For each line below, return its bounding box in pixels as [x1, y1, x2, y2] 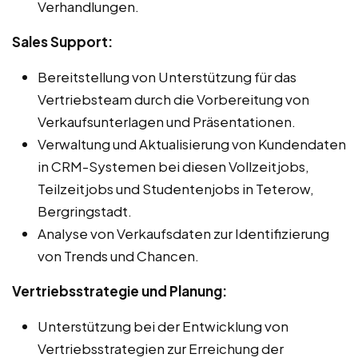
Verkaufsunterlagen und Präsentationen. [38, 112, 296, 130]
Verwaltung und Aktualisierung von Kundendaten [38, 134, 346, 153]
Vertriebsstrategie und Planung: [12, 281, 227, 300]
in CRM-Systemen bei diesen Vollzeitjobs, [38, 157, 309, 175]
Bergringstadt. [38, 201, 132, 220]
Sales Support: [12, 32, 113, 50]
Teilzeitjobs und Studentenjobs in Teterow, [38, 179, 314, 197]
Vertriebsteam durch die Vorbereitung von [38, 89, 309, 108]
